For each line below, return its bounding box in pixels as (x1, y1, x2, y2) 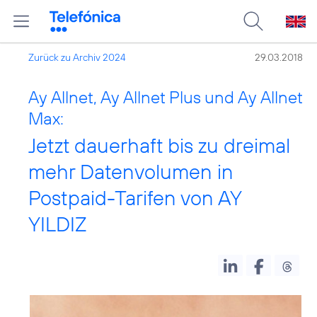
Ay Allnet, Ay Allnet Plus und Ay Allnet (28, 86, 303, 108)
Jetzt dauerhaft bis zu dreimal (28, 132, 290, 158)
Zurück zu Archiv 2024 (28, 51, 126, 64)
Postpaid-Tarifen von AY (28, 185, 241, 211)
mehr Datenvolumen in (28, 158, 234, 185)
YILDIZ (28, 211, 87, 237)
